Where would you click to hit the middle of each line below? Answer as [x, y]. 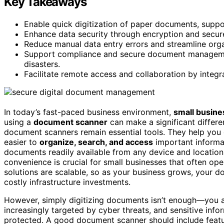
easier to [22, 142]
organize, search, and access [96, 142]
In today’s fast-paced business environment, [89, 112]
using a [19, 122]
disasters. [42, 64]
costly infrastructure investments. [67, 182]
